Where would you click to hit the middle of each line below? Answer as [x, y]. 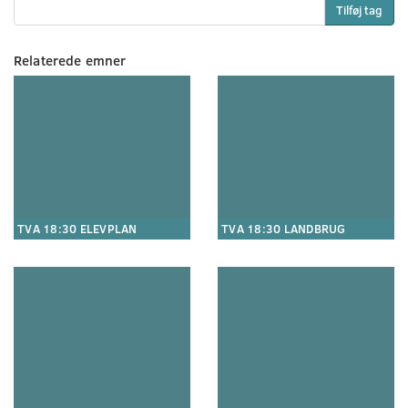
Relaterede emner [70, 60]
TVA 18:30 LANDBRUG [284, 229]
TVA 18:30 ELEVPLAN [77, 229]
